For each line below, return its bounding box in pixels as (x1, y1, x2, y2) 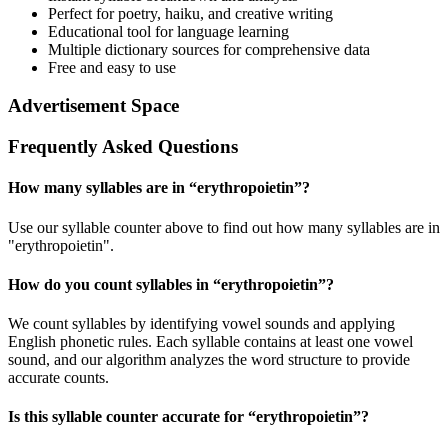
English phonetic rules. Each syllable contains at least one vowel (8, 333, 413, 351)
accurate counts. (8, 369, 109, 387)
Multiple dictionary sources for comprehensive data (48, 40, 370, 58)
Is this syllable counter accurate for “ (8, 408, 256, 426)
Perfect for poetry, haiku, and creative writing (48, 4, 333, 22)
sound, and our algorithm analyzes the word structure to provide (8, 351, 410, 369)
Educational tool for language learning (48, 22, 289, 40)
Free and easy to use (48, 58, 176, 76)
